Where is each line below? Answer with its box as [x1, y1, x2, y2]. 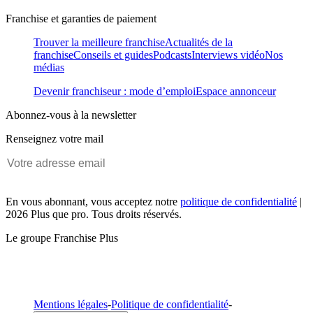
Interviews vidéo [191, 48, 265, 61]
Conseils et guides [73, 48, 153, 61]
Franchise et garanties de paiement [6, 12, 156, 24]
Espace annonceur [196, 85, 276, 97]
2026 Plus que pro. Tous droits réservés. [6, 208, 182, 220]
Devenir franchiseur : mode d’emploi [34, 85, 196, 97]
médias [34, 61, 64, 73]
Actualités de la [165, 36, 233, 48]
